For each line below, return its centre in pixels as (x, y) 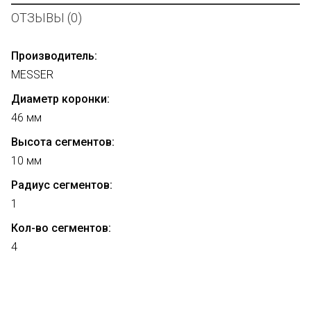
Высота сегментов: (63, 142)
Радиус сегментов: (62, 185)
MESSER (32, 75)
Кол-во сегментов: (61, 228)
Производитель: (54, 56)
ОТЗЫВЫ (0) (47, 18)
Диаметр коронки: (60, 99)
